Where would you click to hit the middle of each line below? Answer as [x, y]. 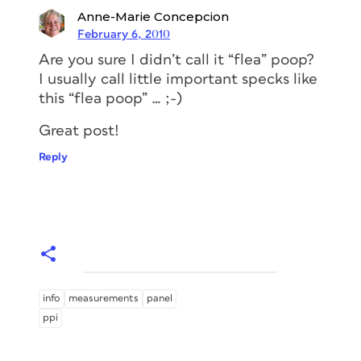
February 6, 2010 [124, 34]
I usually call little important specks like [178, 79]
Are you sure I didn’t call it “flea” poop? [176, 60]
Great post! [79, 131]
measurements [104, 298]
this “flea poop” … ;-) [110, 98]
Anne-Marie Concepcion [153, 16]
